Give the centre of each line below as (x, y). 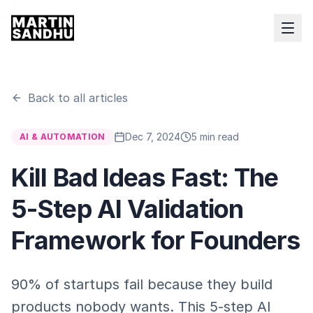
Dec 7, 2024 (152, 137)
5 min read (215, 137)
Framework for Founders (156, 240)
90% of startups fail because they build (142, 284)
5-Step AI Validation (128, 209)
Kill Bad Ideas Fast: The (145, 177)
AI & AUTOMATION (63, 137)
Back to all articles (78, 98)
